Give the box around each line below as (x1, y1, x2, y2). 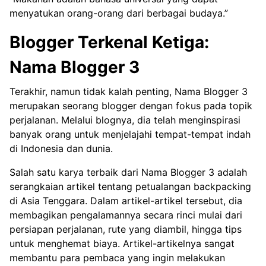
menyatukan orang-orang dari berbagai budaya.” (9, 7, 228, 19)
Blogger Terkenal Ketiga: (9, 31, 209, 52)
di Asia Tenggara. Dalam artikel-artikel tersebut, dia (9, 194, 242, 207)
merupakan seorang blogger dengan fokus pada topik (9, 99, 252, 112)
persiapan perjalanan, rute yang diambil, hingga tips (9, 223, 242, 235)
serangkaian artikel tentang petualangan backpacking (9, 180, 251, 192)
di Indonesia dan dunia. (9, 142, 113, 154)
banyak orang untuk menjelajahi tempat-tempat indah (9, 128, 251, 140)
